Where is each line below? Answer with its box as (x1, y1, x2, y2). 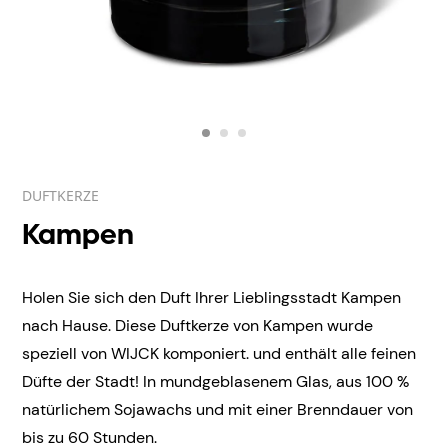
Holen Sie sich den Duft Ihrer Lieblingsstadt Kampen (22, 287, 401, 308)
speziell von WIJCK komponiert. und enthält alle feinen (22, 343, 416, 364)
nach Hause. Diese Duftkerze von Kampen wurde (22, 315, 373, 336)
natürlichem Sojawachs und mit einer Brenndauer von (22, 399, 413, 420)
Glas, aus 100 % (292, 371, 409, 392)
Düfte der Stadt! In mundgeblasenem (22, 371, 292, 392)
